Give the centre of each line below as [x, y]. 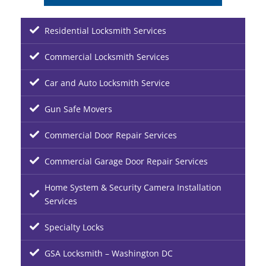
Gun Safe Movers [78, 109]
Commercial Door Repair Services [111, 135]
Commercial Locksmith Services [107, 57]
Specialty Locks [74, 227]
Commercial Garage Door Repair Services [126, 161]
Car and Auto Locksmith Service [107, 83]
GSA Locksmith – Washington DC [109, 253]
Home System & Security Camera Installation [133, 187]
